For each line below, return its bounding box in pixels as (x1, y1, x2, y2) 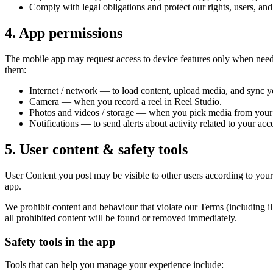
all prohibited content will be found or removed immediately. (5, 212, 237, 223)
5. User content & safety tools (5, 141, 188, 157)
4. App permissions (5, 25, 122, 41)
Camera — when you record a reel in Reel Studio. (29, 96, 222, 107)
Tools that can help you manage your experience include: (5, 260, 224, 271)
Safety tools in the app (5, 235, 116, 248)
